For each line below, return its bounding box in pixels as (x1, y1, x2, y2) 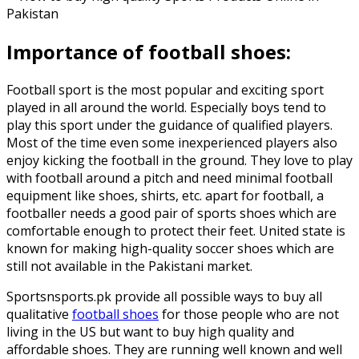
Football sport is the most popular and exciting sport (6, 80, 324, 99)
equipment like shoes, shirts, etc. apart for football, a (6, 186, 324, 204)
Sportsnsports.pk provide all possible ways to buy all (6, 287, 322, 305)
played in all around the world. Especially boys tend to (6, 98, 326, 116)
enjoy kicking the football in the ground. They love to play (6, 151, 353, 169)
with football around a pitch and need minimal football (6, 168, 333, 187)
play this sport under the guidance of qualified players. (6, 115, 333, 134)
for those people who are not (159, 305, 339, 323)
